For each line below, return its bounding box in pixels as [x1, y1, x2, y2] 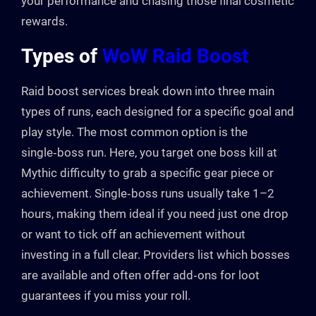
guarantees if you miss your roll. [21, 288, 190, 303]
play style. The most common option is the [21, 125, 248, 140]
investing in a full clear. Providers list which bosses [21, 248, 290, 262]
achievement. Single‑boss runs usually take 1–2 [21, 186, 274, 201]
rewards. [21, 14, 68, 29]
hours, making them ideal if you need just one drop [21, 207, 288, 221]
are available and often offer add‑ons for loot [21, 268, 260, 283]
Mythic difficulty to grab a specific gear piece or [21, 166, 274, 181]
